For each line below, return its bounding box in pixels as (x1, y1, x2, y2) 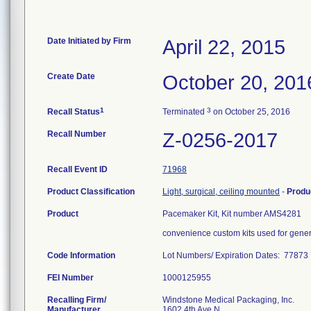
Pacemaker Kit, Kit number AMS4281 (162, 209, 301, 219)
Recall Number (47, 129, 106, 139)
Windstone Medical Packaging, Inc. (162, 295, 294, 305)
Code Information (47, 251, 115, 260)
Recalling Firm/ (47, 295, 106, 305)
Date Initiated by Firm (47, 36, 131, 46)
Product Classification (47, 187, 135, 196)
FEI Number (47, 273, 94, 283)
